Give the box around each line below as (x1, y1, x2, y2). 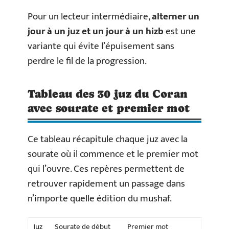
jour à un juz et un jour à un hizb (28, 23, 164, 39)
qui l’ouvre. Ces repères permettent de (28, 161, 185, 177)
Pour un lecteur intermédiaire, (28, 8, 152, 25)
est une (164, 23, 196, 39)
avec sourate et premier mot (28, 101, 190, 114)
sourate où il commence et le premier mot (28, 146, 198, 162)
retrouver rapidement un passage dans (28, 175, 185, 192)
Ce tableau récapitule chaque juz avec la (28, 131, 188, 147)
